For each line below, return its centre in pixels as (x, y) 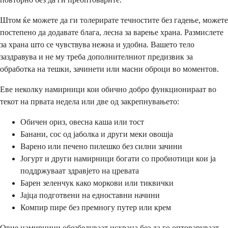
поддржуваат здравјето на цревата (80, 170)
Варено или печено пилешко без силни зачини (101, 146)
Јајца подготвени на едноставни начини (90, 195)
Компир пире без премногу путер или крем (96, 207)
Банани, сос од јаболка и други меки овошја (97, 134)
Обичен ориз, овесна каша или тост (82, 122)
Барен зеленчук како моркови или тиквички (97, 183)
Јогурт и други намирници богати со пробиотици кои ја (118, 158)
